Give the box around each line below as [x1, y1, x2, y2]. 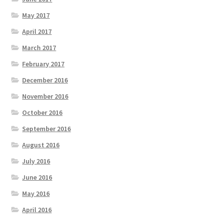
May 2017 [22, 11, 50, 20]
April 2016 [22, 205, 52, 215]
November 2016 [22, 92, 69, 101]
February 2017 [22, 59, 65, 69]
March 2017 [22, 43, 56, 53]
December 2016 [22, 76, 68, 85]
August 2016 [22, 140, 60, 150]
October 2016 [22, 108, 63, 117]
